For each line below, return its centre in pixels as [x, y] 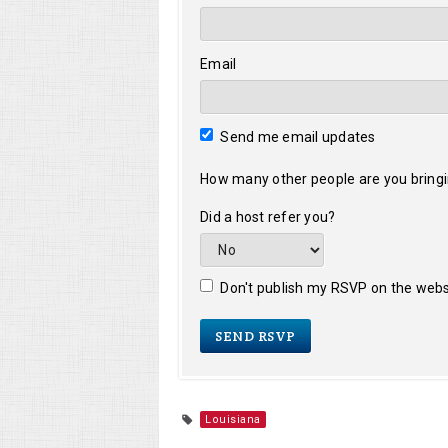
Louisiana [233, 419]
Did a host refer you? [268, 216]
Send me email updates [296, 136]
